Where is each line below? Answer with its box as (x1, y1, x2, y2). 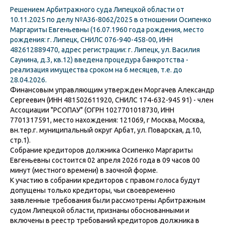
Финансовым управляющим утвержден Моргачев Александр (10, 86, 214, 94)
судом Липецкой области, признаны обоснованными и (10, 206, 189, 214)
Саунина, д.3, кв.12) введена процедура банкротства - (10, 56, 188, 64)
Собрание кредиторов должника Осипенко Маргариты (10, 146, 193, 154)
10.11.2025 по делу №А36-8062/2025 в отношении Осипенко (10, 16, 211, 24)
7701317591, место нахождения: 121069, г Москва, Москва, (10, 116, 205, 124)
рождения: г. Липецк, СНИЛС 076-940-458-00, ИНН (10, 36, 173, 44)
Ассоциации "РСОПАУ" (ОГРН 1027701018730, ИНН (10, 106, 174, 114)
